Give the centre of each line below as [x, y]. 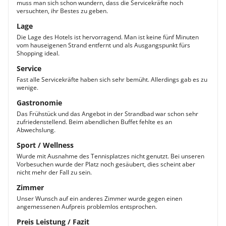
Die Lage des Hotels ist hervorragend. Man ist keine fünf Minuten [108, 37]
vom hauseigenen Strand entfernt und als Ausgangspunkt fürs [103, 45]
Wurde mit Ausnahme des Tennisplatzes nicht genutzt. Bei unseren [110, 156]
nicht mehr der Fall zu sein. [54, 172]
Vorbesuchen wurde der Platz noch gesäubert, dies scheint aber [106, 164]
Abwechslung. [36, 130]
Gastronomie [39, 103]
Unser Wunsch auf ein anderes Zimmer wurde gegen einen [99, 199]
